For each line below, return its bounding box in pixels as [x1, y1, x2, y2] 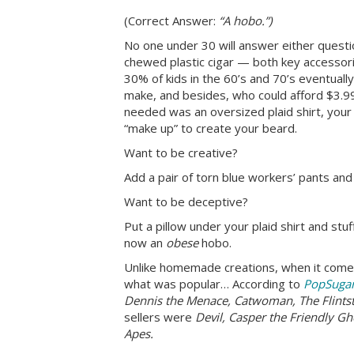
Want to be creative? [124, 144, 238, 160]
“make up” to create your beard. [124, 119, 297, 136]
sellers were [124, 308, 195, 325]
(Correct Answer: [124, 12, 216, 28]
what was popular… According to [124, 275, 303, 292]
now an [124, 234, 166, 250]
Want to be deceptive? [124, 193, 248, 209]
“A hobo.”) [216, 12, 272, 28]
